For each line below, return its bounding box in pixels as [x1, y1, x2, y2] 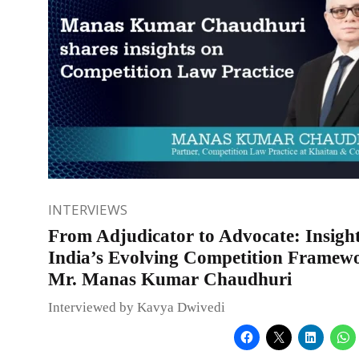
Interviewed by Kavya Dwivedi [48, 299, 225, 315]
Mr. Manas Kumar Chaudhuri [48, 268, 292, 289]
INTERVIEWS [48, 200, 127, 219]
